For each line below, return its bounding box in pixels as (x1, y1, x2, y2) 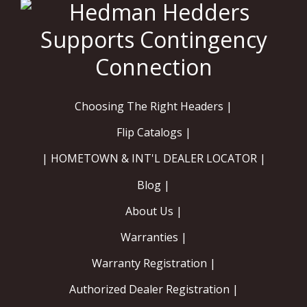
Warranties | (120, 230, 187, 245)
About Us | (125, 203, 182, 219)
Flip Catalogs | (116, 125, 191, 140)
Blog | (137, 177, 170, 193)
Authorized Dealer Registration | (69, 282, 238, 297)
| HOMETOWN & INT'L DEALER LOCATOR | (41, 151, 266, 167)
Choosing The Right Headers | (75, 99, 232, 114)
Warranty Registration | (91, 256, 216, 271)
